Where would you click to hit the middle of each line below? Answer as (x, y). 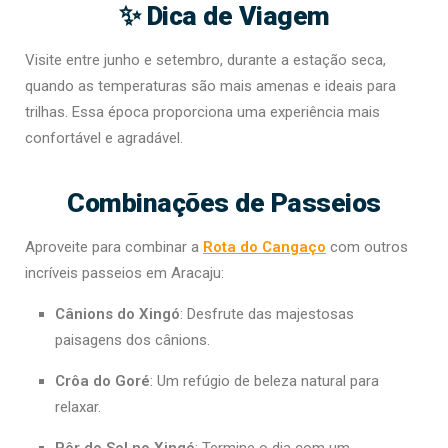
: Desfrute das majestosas (267, 314)
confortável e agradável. (104, 138)
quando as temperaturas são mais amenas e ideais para (210, 86)
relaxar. (78, 407)
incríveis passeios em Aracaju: (124, 273)
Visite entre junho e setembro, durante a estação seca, (205, 60)
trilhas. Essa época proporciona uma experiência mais (202, 112)
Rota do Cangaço (264, 247)
